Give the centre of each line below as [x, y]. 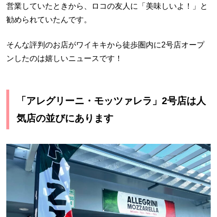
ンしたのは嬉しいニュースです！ [65, 59]
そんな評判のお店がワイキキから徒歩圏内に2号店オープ [106, 45]
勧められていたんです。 [49, 20]
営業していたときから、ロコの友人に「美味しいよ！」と [107, 6]
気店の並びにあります [65, 118]
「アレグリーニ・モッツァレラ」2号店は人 [111, 101]
